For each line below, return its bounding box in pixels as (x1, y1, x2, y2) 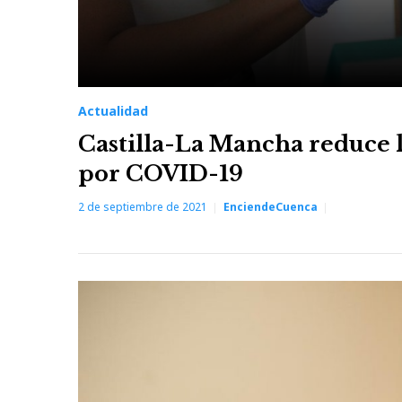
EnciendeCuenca (223, 199, 318, 214)
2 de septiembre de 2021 (78, 199, 207, 214)
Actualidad (78, 102, 148, 119)
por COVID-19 (78, 161, 243, 187)
